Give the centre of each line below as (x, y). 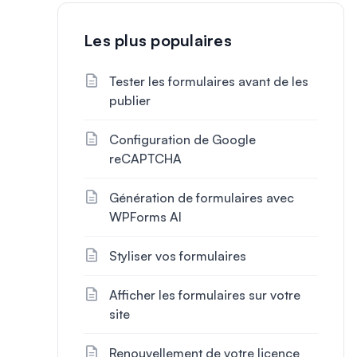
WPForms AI (145, 217)
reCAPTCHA (145, 159)
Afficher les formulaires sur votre (205, 295)
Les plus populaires (158, 40)
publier (130, 100)
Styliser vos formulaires (178, 256)
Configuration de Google (182, 139)
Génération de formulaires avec (202, 198)
